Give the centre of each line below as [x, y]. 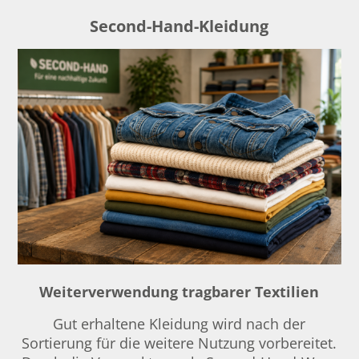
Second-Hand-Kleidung [179, 26]
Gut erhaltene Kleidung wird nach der [179, 323]
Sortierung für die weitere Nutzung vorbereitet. [179, 343]
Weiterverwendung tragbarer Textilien [179, 291]
